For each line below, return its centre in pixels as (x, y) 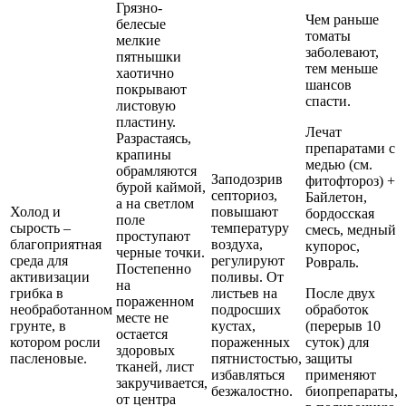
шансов (329, 84)
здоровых (145, 350)
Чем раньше (342, 19)
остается (142, 333)
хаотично (145, 72)
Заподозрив (247, 179)
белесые (141, 24)
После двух (340, 293)
